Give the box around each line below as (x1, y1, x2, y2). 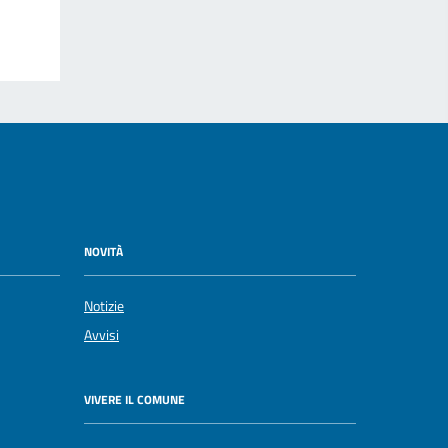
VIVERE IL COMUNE (84, 390, 185, 410)
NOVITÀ (84, 242, 123, 262)
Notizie (84, 294, 124, 317)
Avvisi (84, 323, 119, 346)
